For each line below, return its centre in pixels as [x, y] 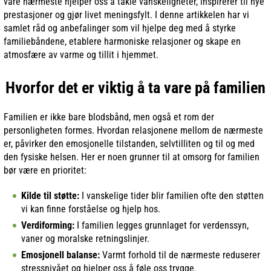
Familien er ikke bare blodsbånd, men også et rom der [109, 117]
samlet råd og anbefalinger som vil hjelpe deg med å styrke [120, 28]
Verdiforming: [48, 225]
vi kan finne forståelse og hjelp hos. [91, 209]
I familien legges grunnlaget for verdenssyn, [162, 225]
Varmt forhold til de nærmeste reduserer [180, 255]
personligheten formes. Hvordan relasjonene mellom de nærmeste [133, 130]
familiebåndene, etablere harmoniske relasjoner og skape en [122, 41]
